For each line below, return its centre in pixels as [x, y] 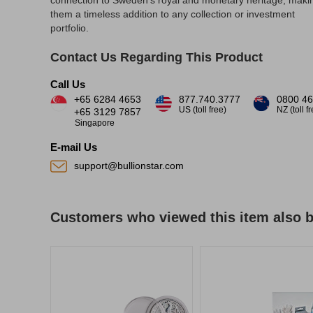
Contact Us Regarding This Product [156, 57]
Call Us [68, 84]
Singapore [95, 123]
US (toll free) [203, 110]
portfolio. [70, 28]
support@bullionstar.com [129, 166]
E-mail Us [74, 147]
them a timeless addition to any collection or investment [173, 14]
